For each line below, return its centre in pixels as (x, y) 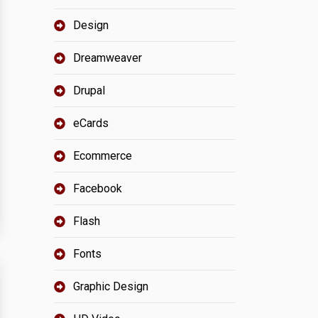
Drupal (89, 91)
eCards (91, 123)
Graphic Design (111, 286)
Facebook (98, 188)
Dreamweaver (108, 58)
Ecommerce (103, 156)
